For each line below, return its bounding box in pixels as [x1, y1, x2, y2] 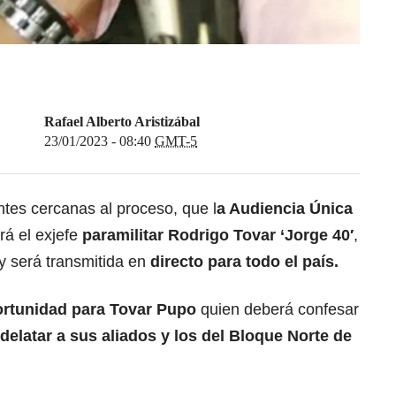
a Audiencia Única [217, 200, 353, 218]
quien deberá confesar [196, 301, 359, 319]
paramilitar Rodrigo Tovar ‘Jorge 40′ [78, 226, 354, 245]
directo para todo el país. [146, 253, 339, 271]
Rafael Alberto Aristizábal [44, 114, 200, 130]
